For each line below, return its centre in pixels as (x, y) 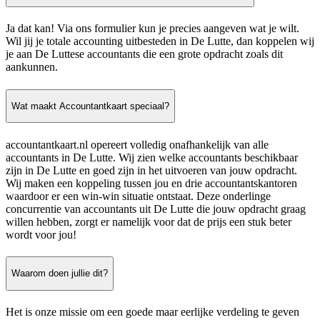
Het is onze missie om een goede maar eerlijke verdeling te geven (152, 311)
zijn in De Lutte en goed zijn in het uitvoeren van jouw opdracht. (151, 170)
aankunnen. (32, 67)
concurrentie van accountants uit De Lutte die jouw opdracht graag (156, 209)
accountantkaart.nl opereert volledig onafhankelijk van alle (137, 144)
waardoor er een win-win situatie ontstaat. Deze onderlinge (138, 196)
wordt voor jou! (41, 234)
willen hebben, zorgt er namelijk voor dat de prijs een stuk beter (149, 221)
